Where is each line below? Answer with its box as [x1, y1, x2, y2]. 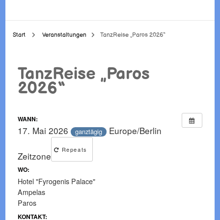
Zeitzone [18, 149, 52, 162]
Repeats [59, 145, 90, 153]
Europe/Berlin [109, 124, 162, 137]
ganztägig [75, 126, 103, 136]
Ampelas [18, 187, 46, 197]
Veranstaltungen [42, 31, 87, 39]
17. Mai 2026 [18, 124, 71, 137]
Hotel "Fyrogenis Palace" [18, 176, 96, 187]
